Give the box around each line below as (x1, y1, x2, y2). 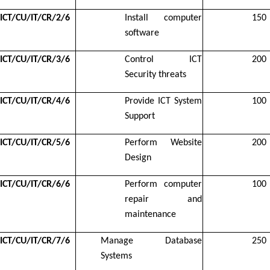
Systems (101, 251, 132, 261)
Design (125, 152, 151, 163)
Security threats (125, 69, 186, 80)
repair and (125, 194, 202, 204)
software (125, 28, 159, 38)
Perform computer (125, 179, 202, 189)
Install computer (125, 13, 202, 23)
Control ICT (125, 54, 202, 64)
